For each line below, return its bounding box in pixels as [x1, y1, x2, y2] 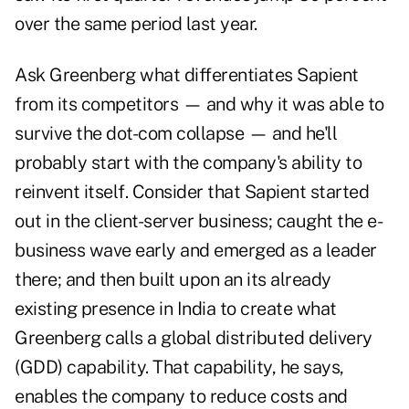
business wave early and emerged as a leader [15, 239, 377, 262]
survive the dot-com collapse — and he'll [15, 122, 337, 145]
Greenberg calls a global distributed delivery [15, 327, 372, 350]
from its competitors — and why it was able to [15, 93, 384, 116]
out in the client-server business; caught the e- [15, 210, 383, 233]
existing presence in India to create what [15, 298, 337, 320]
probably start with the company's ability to [15, 152, 362, 174]
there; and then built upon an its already [15, 268, 331, 291]
